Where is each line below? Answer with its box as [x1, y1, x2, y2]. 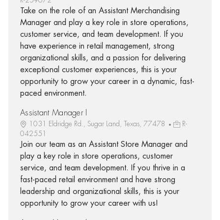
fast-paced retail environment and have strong [20, 175, 175, 184]
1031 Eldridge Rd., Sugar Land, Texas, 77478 [28, 120, 167, 127]
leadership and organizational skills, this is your [20, 187, 179, 195]
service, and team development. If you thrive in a [20, 164, 185, 172]
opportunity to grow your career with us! [20, 199, 158, 207]
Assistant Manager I [20, 109, 87, 117]
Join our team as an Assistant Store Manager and [20, 140, 188, 148]
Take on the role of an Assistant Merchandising [20, 6, 180, 15]
